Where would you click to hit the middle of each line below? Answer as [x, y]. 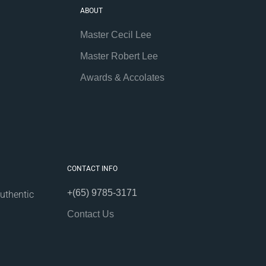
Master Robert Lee [119, 56]
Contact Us [90, 214]
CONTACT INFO [92, 169]
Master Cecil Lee [116, 35]
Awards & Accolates [123, 78]
